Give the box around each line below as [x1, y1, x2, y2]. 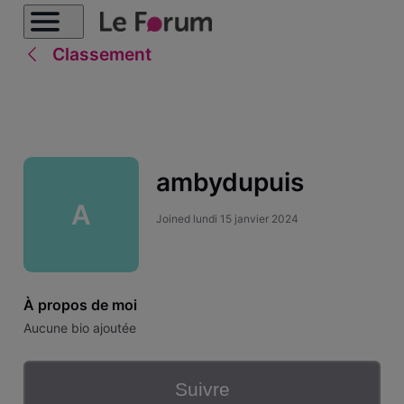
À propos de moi [23, 295, 137, 314]
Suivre [174, 379, 230, 400]
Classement [51, 43, 151, 65]
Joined [155, 211, 193, 225]
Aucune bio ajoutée [23, 320, 136, 336]
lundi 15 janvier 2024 [192, 211, 298, 225]
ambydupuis [155, 167, 304, 198]
